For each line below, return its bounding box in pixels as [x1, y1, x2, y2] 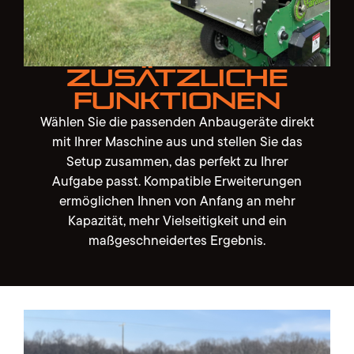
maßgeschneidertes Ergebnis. [88, 229, 265, 252]
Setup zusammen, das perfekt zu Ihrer [66, 150, 288, 173]
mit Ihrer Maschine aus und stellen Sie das [51, 130, 303, 153]
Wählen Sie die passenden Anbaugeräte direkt [40, 111, 314, 134]
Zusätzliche [66, 64, 288, 92]
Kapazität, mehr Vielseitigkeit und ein [67, 209, 287, 232]
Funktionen [73, 87, 281, 115]
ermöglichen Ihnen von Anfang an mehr [58, 190, 296, 213]
